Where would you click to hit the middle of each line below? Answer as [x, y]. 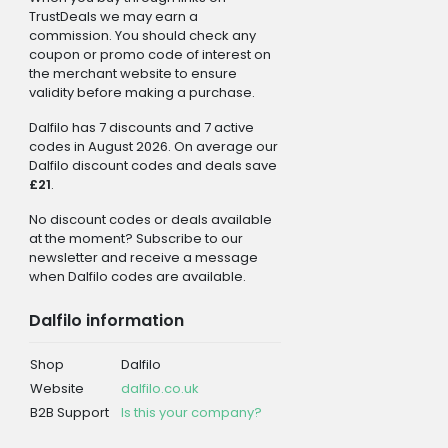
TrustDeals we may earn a [113, 16]
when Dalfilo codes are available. [137, 276]
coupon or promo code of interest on [149, 54]
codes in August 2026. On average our [153, 146]
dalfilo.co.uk [159, 388]
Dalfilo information [106, 320]
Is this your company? [191, 412]
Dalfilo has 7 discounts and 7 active [141, 127]
